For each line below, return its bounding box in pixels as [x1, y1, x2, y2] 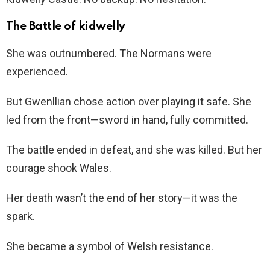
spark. [6, 209, 35, 222]
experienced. [6, 64, 68, 78]
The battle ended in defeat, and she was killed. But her [6, 143, 262, 156]
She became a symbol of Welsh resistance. [6, 239, 213, 253]
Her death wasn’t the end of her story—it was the [6, 191, 237, 204]
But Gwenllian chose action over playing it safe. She [6, 95, 251, 108]
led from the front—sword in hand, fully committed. [6, 113, 248, 126]
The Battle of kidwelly [6, 20, 125, 32]
